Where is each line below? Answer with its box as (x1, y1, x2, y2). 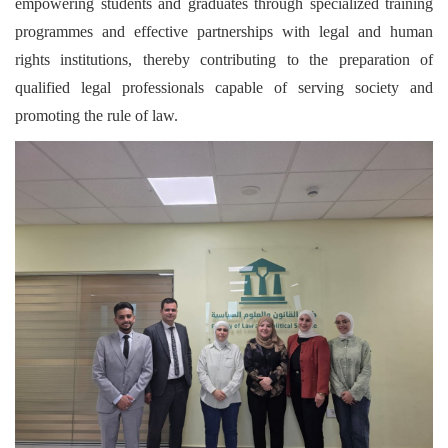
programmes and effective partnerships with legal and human (15, 23, 433, 41)
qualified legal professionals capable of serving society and (15, 79, 433, 97)
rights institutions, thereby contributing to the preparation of (15, 51, 433, 69)
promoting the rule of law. (15, 107, 178, 125)
